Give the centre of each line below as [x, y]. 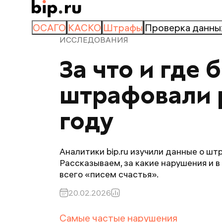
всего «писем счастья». [109, 174]
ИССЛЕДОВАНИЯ [94, 40]
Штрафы [123, 28]
